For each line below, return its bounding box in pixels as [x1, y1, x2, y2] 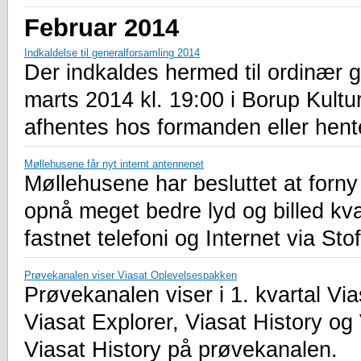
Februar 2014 [24, 13, 179, 41]
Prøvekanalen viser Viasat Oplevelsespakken [24, 268, 237, 281]
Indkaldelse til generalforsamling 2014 [24, 46, 200, 59]
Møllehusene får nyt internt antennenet [24, 157, 204, 170]
